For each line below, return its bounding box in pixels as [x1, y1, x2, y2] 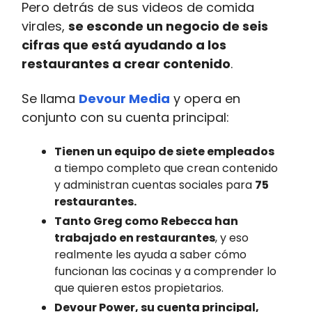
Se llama [22, 89, 79, 107]
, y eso [215, 229, 249, 246]
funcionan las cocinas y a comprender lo [54, 263, 276, 279]
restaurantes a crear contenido [22, 54, 231, 72]
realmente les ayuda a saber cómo [54, 246, 247, 263]
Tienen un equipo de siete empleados [54, 143, 274, 159]
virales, [22, 17, 68, 35]
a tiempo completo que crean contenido [54, 159, 278, 176]
